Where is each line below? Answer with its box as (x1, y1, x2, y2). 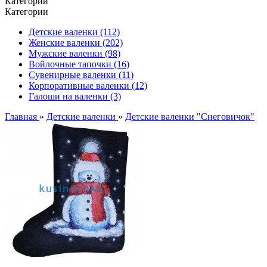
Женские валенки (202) (29, 38, 123, 48)
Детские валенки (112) (29, 27, 120, 37)
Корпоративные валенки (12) (29, 80, 147, 91)
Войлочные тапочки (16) (29, 59, 129, 69)
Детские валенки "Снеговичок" (125, 111, 254, 122)
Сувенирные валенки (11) (29, 70, 133, 80)
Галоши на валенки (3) (29, 91, 121, 101)
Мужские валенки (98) (29, 48, 120, 58)
